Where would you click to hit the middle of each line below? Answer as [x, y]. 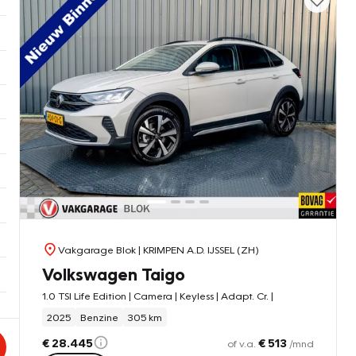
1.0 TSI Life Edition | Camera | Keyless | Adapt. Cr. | [158, 295]
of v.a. [243, 343]
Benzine [99, 317]
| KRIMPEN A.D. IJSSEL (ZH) [197, 249]
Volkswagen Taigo [114, 273]
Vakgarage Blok [97, 249]
